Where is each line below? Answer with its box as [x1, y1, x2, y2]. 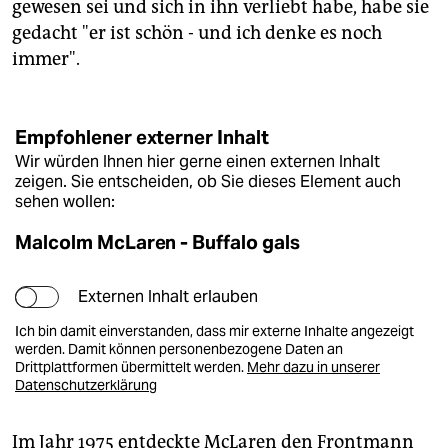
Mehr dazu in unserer [247, 358, 380, 377]
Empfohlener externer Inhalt [15, 125, 269, 150]
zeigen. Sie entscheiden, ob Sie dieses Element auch [15, 172, 401, 192]
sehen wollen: [15, 192, 115, 212]
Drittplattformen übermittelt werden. [15, 358, 247, 377]
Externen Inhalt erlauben [78, 287, 258, 307]
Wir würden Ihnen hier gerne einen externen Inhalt [15, 152, 380, 172]
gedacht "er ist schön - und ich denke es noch [12, 22, 382, 45]
